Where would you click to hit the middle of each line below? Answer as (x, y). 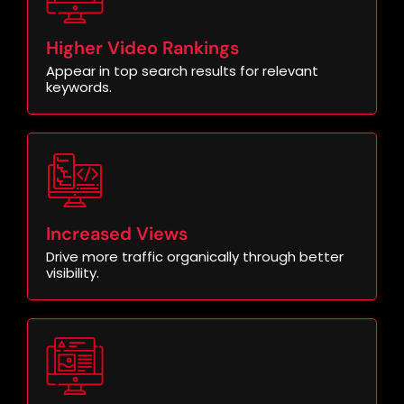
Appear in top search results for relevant (182, 71)
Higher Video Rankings (142, 48)
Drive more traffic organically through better (195, 257)
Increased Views (117, 234)
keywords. (79, 87)
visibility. (73, 273)
